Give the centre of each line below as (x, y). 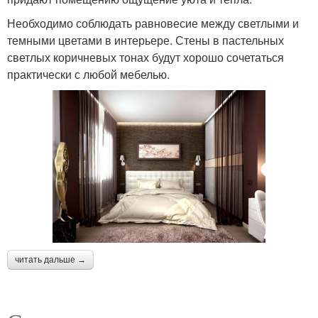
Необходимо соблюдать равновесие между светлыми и (153, 23)
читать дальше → (50, 259)
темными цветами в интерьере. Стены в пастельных (146, 40)
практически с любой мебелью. (88, 75)
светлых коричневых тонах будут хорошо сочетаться (146, 57)
